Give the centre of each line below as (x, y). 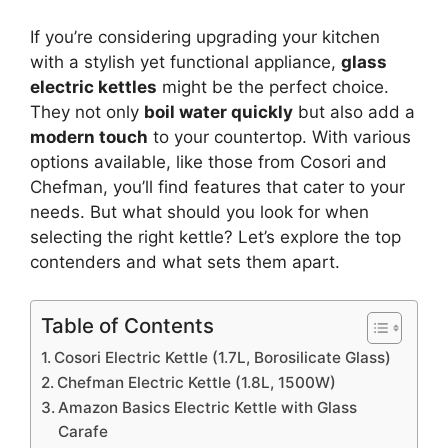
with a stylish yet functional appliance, (185, 61)
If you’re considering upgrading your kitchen (205, 36)
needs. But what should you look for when (199, 211)
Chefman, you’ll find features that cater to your (217, 186)
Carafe (83, 431)
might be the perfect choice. (273, 86)
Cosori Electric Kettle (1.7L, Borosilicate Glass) (223, 357)
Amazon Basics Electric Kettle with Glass (208, 407)
